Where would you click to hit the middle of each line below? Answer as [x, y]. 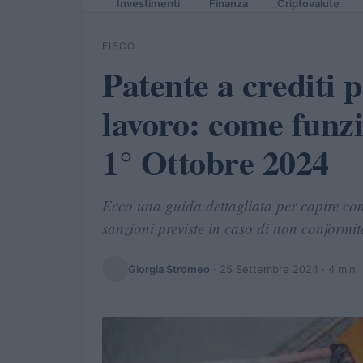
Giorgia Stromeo [169, 269]
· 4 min [337, 269]
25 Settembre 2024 [269, 269]
